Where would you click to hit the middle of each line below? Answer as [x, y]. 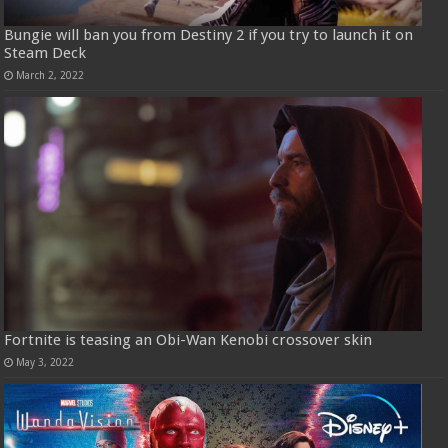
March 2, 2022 [50, 74]
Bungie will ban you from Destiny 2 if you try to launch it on [209, 34]
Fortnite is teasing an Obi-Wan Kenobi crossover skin [188, 340]
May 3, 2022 [45, 362]
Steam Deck [45, 52]
